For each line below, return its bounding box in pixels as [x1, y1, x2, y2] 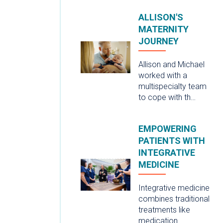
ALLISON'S [138, 11, 183, 22]
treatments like [138, 205, 190, 215]
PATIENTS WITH [138, 135, 205, 146]
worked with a [138, 70, 187, 80]
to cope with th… [138, 92, 196, 102]
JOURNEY [138, 35, 179, 46]
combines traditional [138, 194, 210, 204]
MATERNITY [138, 23, 189, 34]
